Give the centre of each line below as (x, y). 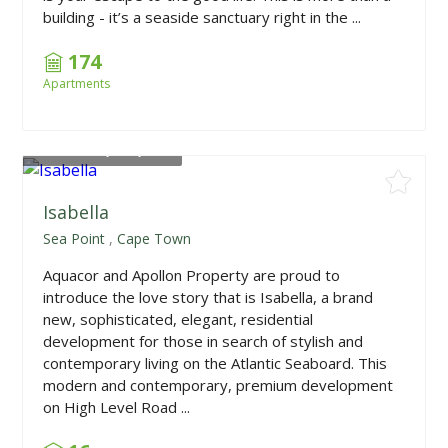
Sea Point (74, 239)
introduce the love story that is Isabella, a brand (208, 297)
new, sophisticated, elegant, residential (178, 319)
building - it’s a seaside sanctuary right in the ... (202, 16)
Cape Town (154, 239)
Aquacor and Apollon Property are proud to (192, 275)
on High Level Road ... (117, 407)
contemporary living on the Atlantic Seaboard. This (215, 363)
